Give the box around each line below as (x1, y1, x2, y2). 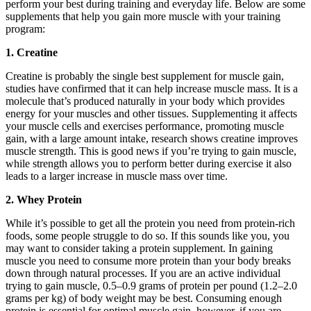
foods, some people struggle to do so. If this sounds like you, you (6, 229, 289, 242)
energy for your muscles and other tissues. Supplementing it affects (6, 107, 297, 119)
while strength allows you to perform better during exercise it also (6, 157, 292, 169)
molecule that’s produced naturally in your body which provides (6, 94, 285, 107)
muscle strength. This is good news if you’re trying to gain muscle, (6, 144, 296, 157)
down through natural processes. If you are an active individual (6, 267, 280, 279)
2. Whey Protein (6, 193, 82, 205)
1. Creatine (6, 46, 58, 58)
